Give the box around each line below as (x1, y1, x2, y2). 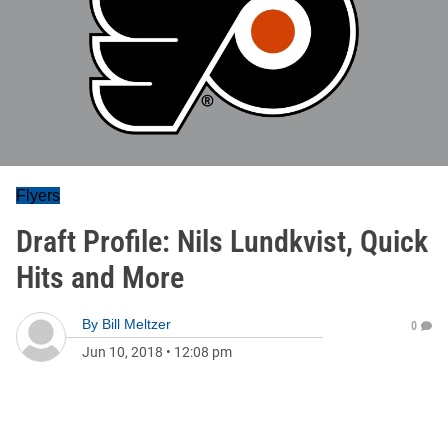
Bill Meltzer (102, 316, 171, 332)
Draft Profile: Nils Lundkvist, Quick (16, 224, 428, 259)
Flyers (16, 187, 60, 204)
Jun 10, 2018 (82, 344, 163, 360)
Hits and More (16, 260, 184, 295)
